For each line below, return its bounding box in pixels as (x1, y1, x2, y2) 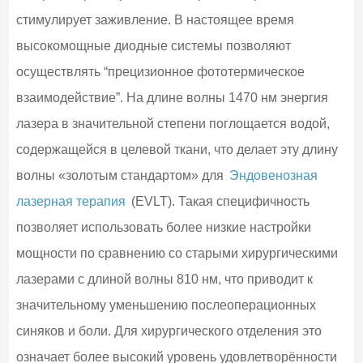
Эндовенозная (228, 168, 318, 182)
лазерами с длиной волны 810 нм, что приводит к (15, 271, 313, 286)
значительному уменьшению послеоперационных (15, 297, 316, 312)
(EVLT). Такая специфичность (127, 194, 310, 208)
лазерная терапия (15, 194, 126, 208)
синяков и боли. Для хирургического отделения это (15, 323, 322, 338)
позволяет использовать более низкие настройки (15, 220, 311, 234)
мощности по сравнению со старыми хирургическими (15, 246, 338, 260)
